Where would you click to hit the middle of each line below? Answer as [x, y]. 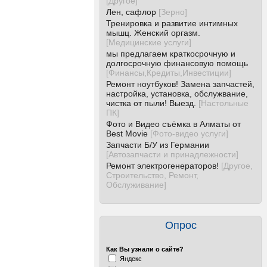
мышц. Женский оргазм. [153, 33]
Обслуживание [135, 185]
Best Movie [127, 133]
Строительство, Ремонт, [152, 175]
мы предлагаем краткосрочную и [171, 54]
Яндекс [131, 258]
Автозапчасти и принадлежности [172, 154]
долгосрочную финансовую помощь [177, 63]
